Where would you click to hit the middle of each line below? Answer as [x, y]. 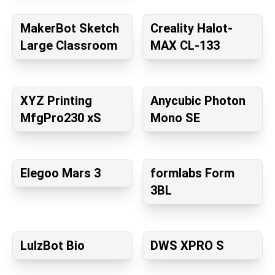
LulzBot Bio [52, 246]
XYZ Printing [56, 101]
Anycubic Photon [198, 101]
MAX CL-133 [185, 46]
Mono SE [175, 118]
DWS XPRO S [187, 246]
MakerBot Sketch [70, 29]
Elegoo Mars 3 [60, 173]
